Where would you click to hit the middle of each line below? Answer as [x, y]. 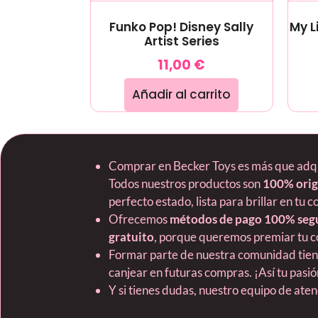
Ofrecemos [139, 219]
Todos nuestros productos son [186, 184]
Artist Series [181, 42]
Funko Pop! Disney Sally [182, 27]
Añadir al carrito [182, 95]
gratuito [131, 237]
